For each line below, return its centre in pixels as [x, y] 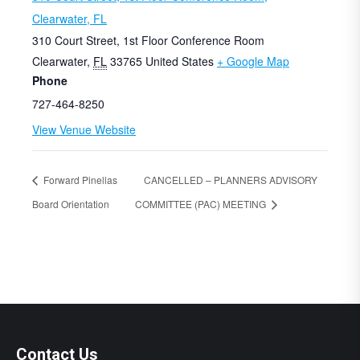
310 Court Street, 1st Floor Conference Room [148, 40]
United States [180, 61]
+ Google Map [253, 61]
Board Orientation [71, 203]
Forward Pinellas [79, 179]
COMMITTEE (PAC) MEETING [201, 203]
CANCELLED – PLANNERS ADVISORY [230, 179]
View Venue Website [84, 129]
